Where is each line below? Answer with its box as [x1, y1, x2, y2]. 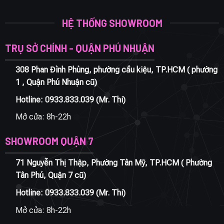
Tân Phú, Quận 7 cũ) [15, 170, 86, 180]
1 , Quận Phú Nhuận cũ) [15, 77, 97, 87]
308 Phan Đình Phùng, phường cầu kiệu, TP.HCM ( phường [15, 65, 217, 75]
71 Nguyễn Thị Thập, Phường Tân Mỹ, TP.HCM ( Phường [15, 158, 212, 168]
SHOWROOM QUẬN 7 [5, 134, 93, 147]
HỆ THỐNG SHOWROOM [61, 16, 162, 29]
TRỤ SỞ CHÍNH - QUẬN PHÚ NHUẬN [5, 41, 154, 54]
